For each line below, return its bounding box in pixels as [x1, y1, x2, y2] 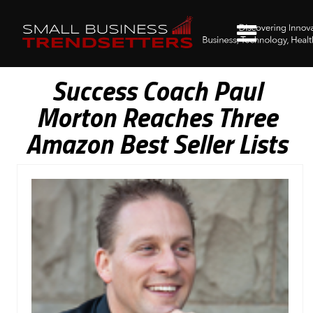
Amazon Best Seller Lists [26, 124, 287, 164]
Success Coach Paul [51, 71, 262, 111]
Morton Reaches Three [36, 97, 277, 138]
